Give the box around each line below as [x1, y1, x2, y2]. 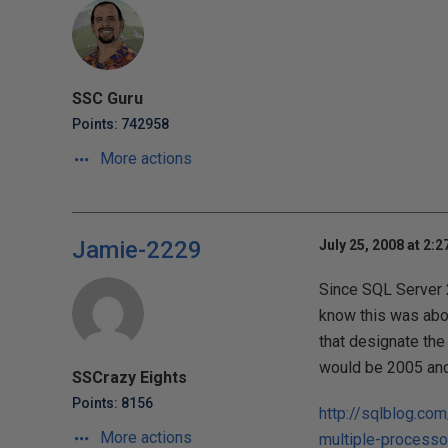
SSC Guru [72, 89, 143, 108]
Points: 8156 [72, 395, 153, 411]
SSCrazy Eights [72, 368, 187, 387]
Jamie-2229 [72, 236, 202, 264]
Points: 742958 [72, 116, 169, 132]
